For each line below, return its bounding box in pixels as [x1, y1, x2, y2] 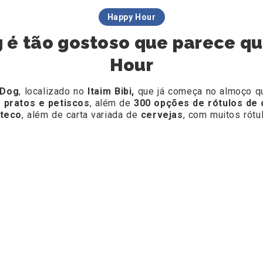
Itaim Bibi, [84, 86, 138, 97]
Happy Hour [107, 12, 156, 22]
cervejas [140, 109, 183, 121]
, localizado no [19, 86, 85, 97]
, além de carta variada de [21, 109, 141, 121]
